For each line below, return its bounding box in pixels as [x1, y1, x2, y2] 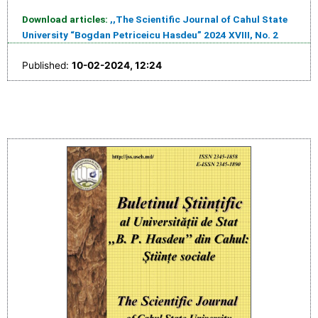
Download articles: [22, 13, 110, 26]
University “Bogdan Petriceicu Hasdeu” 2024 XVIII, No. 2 [22, 29, 278, 41]
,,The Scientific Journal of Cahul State [110, 13, 287, 26]
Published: [22, 60, 72, 72]
